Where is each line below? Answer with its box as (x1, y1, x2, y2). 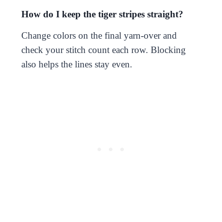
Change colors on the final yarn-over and (21, 30, 177, 41)
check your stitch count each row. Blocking (21, 44, 186, 55)
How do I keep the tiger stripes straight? (21, 8, 183, 19)
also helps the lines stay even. (21, 58, 132, 69)
